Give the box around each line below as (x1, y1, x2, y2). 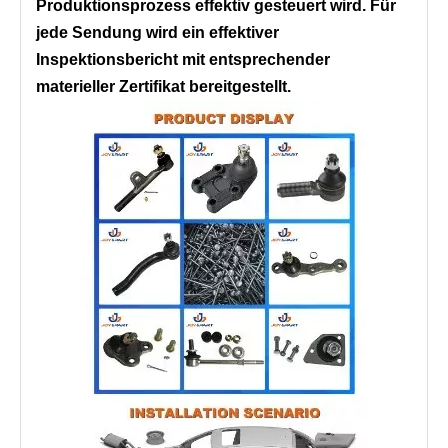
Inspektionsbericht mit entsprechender (36, 51, 330, 69)
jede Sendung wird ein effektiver (36, 24, 279, 42)
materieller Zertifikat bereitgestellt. (36, 78, 291, 96)
